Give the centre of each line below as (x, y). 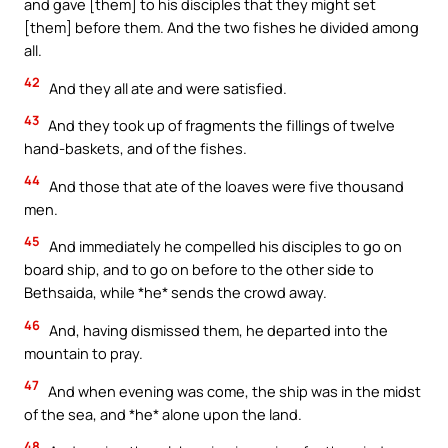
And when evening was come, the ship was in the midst (233, 390)
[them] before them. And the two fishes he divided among (221, 27)
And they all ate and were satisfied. (166, 87)
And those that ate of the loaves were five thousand (225, 185)
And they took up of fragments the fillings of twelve (220, 125)
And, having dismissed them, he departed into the (217, 330)
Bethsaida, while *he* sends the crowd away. (175, 292)
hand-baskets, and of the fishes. (135, 148)
